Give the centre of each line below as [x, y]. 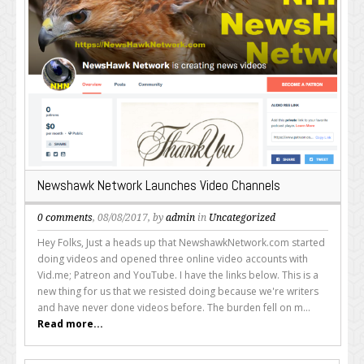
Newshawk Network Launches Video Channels [159, 185]
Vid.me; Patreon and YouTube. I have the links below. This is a [178, 275]
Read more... [70, 323]
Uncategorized [242, 217]
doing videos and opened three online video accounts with [173, 258]
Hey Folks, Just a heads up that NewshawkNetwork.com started [181, 242]
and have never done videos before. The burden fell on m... [174, 307]
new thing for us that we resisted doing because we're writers [178, 291]
